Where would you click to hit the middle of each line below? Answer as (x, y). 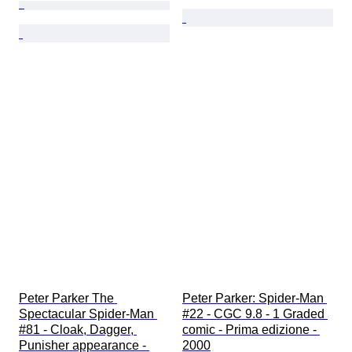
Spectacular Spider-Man (88, 314)
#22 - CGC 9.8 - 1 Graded (255, 314)
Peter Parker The (68, 299)
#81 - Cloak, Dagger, (78, 330)
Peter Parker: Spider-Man (255, 299)
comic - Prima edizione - (251, 330)
